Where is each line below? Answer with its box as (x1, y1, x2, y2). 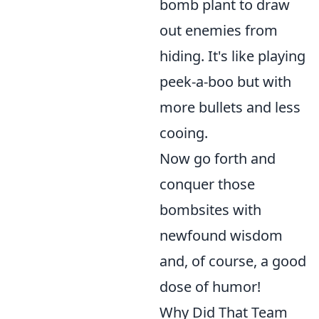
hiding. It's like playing (159, 46, 305, 66)
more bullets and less (159, 98, 300, 117)
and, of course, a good (159, 251, 306, 271)
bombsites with (159, 200, 261, 219)
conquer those (159, 174, 255, 194)
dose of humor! (159, 277, 261, 296)
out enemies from (159, 21, 278, 40)
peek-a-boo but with (159, 72, 291, 91)
